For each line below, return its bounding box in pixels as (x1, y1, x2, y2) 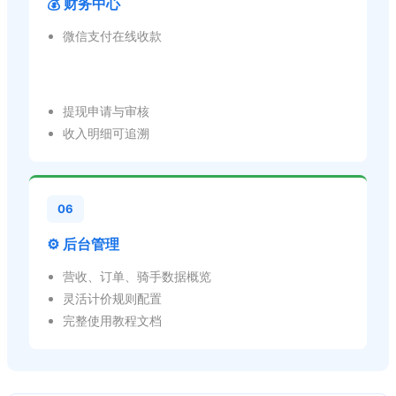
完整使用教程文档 (63, 312, 162, 328)
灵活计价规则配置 (63, 290, 162, 306)
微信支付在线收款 (63, 27, 162, 43)
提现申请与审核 (63, 103, 149, 118)
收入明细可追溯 (63, 125, 149, 141)
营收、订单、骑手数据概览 (63, 268, 211, 284)
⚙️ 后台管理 (47, 234, 119, 253)
